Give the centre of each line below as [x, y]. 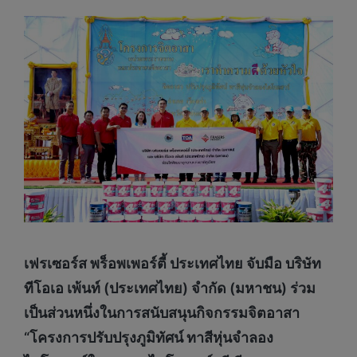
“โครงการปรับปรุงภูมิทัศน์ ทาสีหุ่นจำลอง [149, 338]
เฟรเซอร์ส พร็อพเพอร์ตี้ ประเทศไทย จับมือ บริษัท [173, 264]
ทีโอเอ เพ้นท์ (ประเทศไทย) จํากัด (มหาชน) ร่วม [170, 288]
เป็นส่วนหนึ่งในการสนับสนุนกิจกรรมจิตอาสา [162, 313]
